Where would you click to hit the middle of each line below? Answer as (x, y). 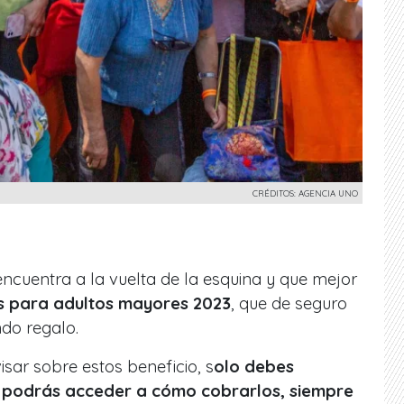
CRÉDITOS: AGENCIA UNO (305, 193)
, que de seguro (289, 303)
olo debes (254, 366)
